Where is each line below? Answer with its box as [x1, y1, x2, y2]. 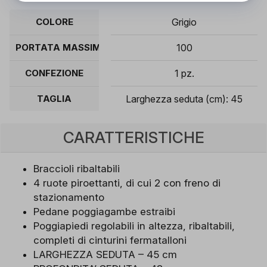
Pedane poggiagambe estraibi [33, 205, 175, 218]
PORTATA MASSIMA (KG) [15, 42, 129, 54]
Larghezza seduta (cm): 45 [126, 93, 243, 105]
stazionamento [33, 191, 104, 203]
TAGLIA [37, 93, 72, 105]
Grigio [172, 16, 197, 29]
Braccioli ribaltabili [33, 162, 120, 175]
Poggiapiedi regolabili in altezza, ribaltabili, [33, 219, 235, 232]
